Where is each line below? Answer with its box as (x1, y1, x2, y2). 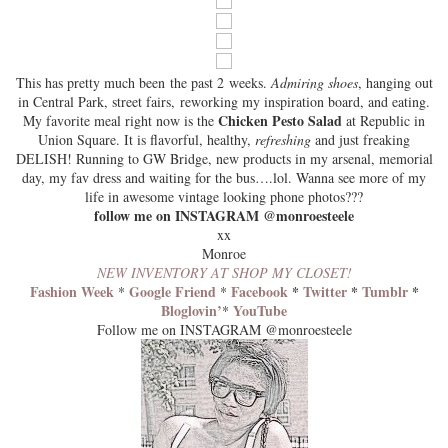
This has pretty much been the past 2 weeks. (15, 73, 271, 92)
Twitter (302, 281, 347, 302)
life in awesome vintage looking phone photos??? (85, 187, 363, 206)
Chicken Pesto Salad (218, 110, 342, 131)
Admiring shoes (270, 73, 358, 92)
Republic (360, 111, 410, 130)
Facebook (230, 281, 288, 302)
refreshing (255, 130, 315, 149)
